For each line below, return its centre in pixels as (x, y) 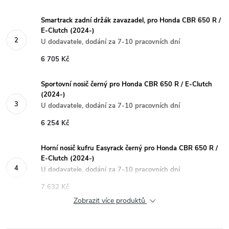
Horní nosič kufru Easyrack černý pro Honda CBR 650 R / (129, 148)
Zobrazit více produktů (110, 201)
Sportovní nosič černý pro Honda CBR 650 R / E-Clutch (127, 84)
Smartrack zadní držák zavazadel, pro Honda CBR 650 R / (131, 20)
